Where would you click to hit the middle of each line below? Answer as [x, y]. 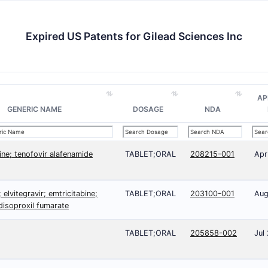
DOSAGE [148, 109]
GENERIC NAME [34, 109]
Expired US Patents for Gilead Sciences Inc [134, 36]
